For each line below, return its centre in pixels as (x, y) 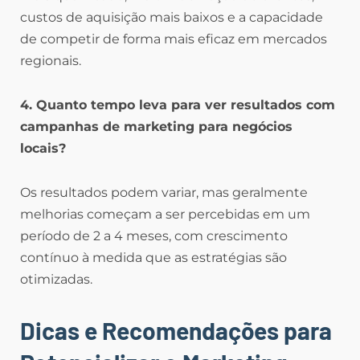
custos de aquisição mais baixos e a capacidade (172, 18)
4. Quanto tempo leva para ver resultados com (178, 105)
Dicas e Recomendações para (176, 331)
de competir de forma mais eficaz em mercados (174, 39)
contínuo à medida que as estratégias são (153, 258)
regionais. (51, 61)
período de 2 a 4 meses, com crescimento (154, 236)
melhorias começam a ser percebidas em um (165, 215)
